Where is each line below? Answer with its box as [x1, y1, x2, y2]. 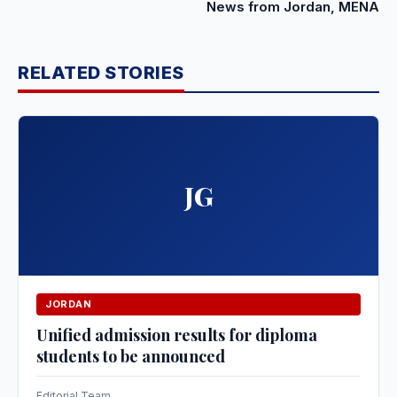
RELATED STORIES [18, 62, 184, 84]
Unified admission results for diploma [36, 324, 317, 346]
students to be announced [36, 346, 225, 368]
